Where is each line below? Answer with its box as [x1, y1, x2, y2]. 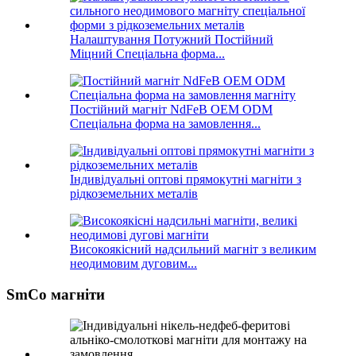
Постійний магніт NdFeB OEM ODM [70, 103, 273, 117]
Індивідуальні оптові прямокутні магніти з [70, 172, 301, 187]
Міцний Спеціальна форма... [70, 47, 225, 61]
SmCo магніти [6, 286, 105, 304]
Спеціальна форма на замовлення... [70, 117, 261, 131]
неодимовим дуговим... [70, 257, 197, 271]
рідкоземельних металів [70, 187, 198, 201]
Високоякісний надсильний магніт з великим [70, 242, 316, 257]
